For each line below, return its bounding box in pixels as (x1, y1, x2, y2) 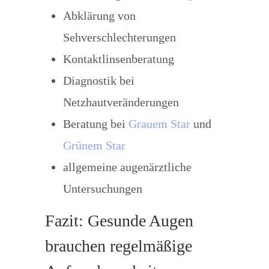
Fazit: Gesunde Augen (44, 211, 193, 230)
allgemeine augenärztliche (62, 160, 192, 174)
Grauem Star (128, 117, 190, 130)
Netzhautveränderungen (62, 95, 179, 109)
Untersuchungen (62, 182, 142, 195)
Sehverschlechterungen (62, 31, 176, 44)
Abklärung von (62, 9, 136, 22)
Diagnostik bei (62, 74, 134, 87)
